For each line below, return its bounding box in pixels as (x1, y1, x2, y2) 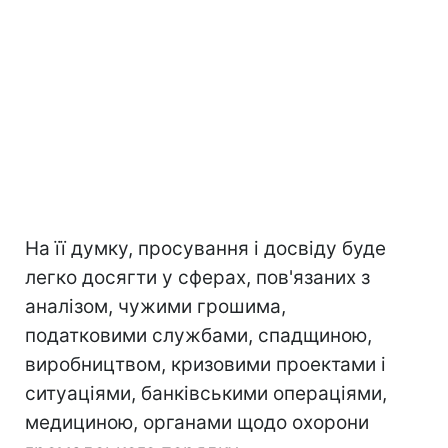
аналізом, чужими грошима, (25, 295, 286, 319)
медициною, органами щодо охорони (25, 411, 369, 435)
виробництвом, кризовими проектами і (25, 353, 386, 377)
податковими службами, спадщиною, (25, 324, 372, 348)
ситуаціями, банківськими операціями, (25, 382, 387, 406)
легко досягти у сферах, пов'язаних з (25, 266, 370, 290)
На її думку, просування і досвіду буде (25, 237, 386, 261)
